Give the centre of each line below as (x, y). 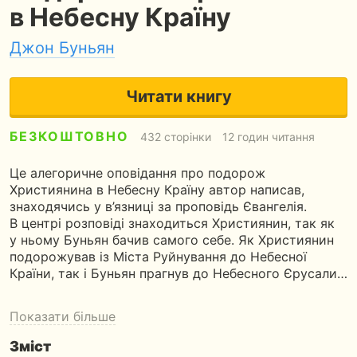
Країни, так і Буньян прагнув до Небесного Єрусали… (178, 273)
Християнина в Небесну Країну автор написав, (157, 190)
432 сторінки (175, 137)
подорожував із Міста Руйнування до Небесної (158, 257)
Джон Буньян (62, 48)
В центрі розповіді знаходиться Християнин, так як (172, 223)
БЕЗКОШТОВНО (69, 136)
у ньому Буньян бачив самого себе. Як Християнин (172, 240)
